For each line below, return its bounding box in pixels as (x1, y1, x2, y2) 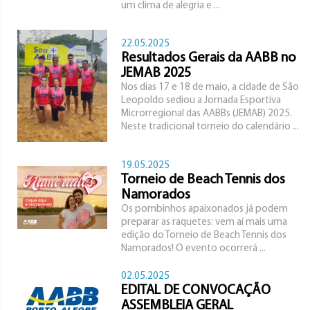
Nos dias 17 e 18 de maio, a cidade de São (121, 82, 299, 93)
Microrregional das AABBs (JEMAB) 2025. (121, 109, 292, 119)
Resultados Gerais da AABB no (121, 51, 296, 65)
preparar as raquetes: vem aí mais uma (121, 217, 287, 228)
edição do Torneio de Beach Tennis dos (121, 230, 286, 241)
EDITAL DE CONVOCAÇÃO (121, 284, 271, 298)
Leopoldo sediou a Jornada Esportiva (121, 95, 281, 106)
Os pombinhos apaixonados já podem (121, 204, 288, 215)
